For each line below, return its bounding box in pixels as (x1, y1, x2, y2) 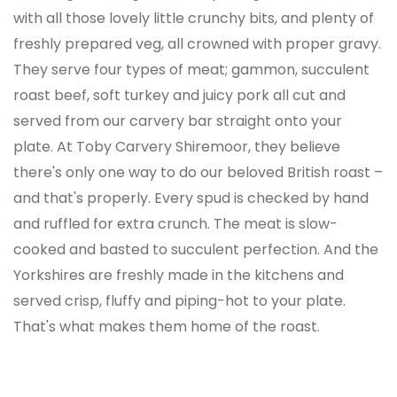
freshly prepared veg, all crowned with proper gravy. (13, 34, 381, 54)
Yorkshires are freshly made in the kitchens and (13, 265, 344, 285)
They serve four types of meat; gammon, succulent (13, 59, 370, 80)
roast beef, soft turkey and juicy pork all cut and (13, 85, 346, 105)
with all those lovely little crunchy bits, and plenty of (13, 8, 374, 28)
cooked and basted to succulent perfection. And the (13, 239, 378, 260)
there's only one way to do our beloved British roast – (13, 162, 383, 183)
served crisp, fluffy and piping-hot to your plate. (13, 291, 346, 311)
